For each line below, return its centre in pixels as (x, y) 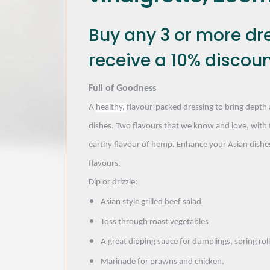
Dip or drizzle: (113, 182)
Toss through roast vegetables (155, 222)
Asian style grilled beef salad (151, 202)
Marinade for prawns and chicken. (162, 262)
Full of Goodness (122, 88)
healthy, (111, 107)
